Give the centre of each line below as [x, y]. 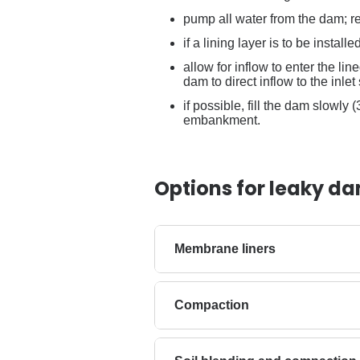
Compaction [212, 305]
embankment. [222, 120]
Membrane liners [225, 249]
